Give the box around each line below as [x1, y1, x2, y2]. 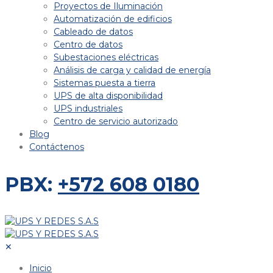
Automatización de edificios [54, 13, 172, 24]
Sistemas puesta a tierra [54, 77, 155, 88]
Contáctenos [29, 141, 84, 152]
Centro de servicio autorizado [54, 116, 178, 127]
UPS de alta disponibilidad [54, 90, 163, 101]
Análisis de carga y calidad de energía [54, 65, 211, 76]
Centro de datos [54, 39, 122, 50]
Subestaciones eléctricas [54, 52, 158, 63]
